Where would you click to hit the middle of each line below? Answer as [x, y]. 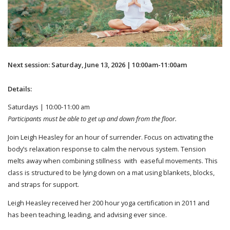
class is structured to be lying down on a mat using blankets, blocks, [111, 173]
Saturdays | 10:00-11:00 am [49, 107]
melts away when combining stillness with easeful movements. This [113, 161]
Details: [20, 89]
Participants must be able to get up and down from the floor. [92, 119]
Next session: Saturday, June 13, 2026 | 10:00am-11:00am [97, 64]
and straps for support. [44, 185]
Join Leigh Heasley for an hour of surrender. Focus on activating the [111, 137]
